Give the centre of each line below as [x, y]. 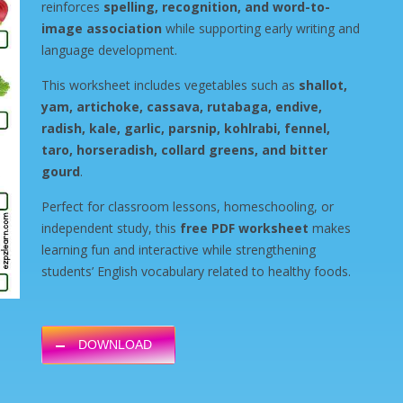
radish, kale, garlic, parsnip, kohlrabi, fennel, [186, 128]
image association [102, 28]
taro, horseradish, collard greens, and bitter [184, 150]
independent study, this [111, 228]
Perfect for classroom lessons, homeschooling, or [188, 206]
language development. [109, 50]
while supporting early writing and [261, 28]
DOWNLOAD [115, 345]
